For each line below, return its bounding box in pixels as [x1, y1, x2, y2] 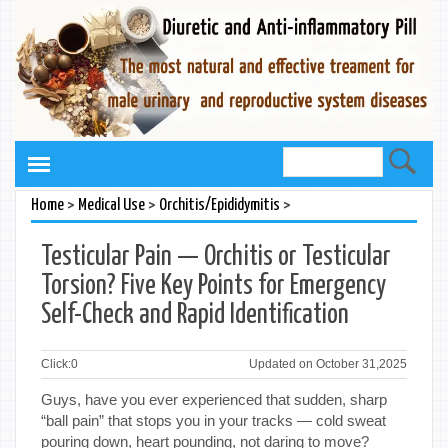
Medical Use [78, 196, 145, 214]
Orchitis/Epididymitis [159, 196, 280, 214]
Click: [41, 356, 71, 371]
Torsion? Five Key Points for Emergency [41, 272, 386, 300]
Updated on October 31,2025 [249, 356, 407, 371]
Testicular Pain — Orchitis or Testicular [41, 243, 391, 271]
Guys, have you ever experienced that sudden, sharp [41, 390, 387, 408]
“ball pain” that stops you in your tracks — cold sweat [41, 411, 386, 429]
